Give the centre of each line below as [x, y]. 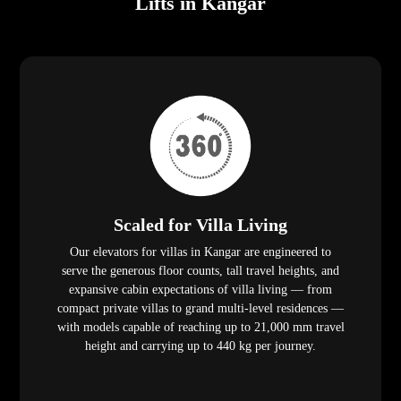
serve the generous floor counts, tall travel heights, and [200, 271]
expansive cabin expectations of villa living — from [200, 290]
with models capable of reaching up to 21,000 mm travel [200, 328]
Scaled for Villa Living [200, 225]
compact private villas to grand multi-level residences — [200, 309]
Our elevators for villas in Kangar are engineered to [200, 252]
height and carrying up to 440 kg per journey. [200, 346]
